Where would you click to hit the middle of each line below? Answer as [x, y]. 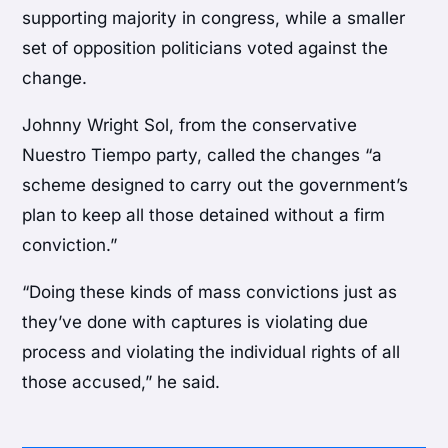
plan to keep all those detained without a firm [204, 215]
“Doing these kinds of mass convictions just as [210, 292]
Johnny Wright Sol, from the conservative [190, 125]
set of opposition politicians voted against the [205, 48]
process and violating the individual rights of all [211, 352]
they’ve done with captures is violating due [195, 322]
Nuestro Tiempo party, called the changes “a [202, 155]
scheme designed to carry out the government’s [215, 185]
